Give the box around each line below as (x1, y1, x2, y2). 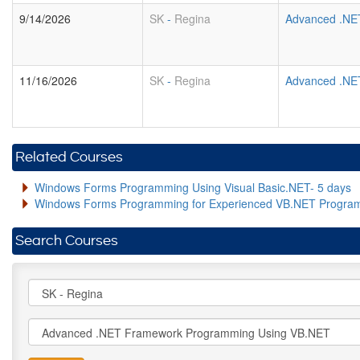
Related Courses (15, 149, 123, 165)
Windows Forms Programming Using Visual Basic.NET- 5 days (35, 179, 351, 195)
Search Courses (15, 233, 118, 248)
